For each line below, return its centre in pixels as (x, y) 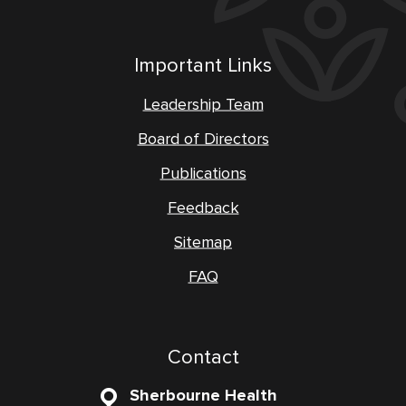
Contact (203, 358)
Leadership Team (203, 104)
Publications (203, 173)
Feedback (203, 208)
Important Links (203, 66)
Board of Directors (203, 139)
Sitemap (203, 242)
